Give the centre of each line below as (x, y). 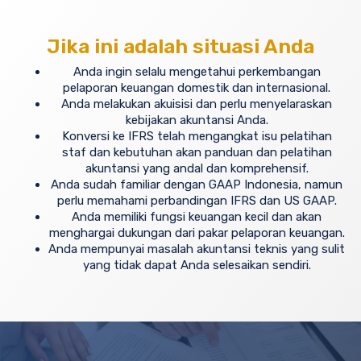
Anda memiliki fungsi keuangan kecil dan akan (197, 216)
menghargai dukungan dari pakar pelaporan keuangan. (197, 232)
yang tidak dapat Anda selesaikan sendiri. (197, 265)
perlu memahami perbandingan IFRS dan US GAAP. (197, 200)
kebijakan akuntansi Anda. (197, 120)
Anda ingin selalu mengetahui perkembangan (197, 71)
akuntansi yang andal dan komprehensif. (197, 168)
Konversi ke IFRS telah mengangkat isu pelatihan (197, 136)
